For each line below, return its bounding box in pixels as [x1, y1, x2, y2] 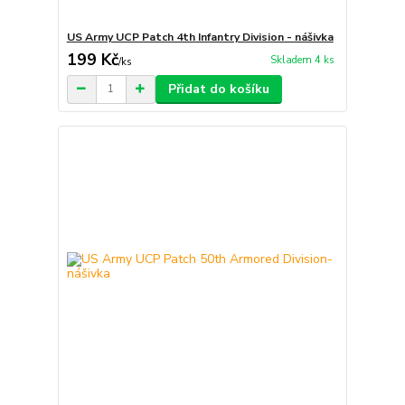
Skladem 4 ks [269, 52, 334, 67]
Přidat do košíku [167, 80, 269, 98]
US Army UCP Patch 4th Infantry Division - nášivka [66, 29, 334, 44]
